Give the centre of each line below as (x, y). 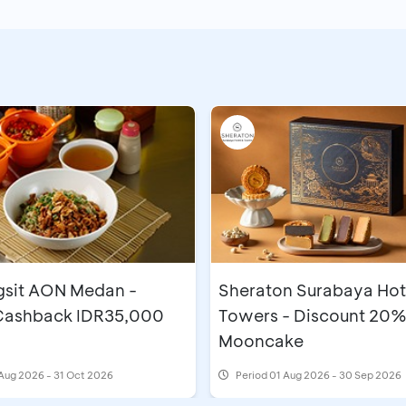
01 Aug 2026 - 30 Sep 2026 (335, 375)
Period (252, 375)
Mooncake (261, 341)
